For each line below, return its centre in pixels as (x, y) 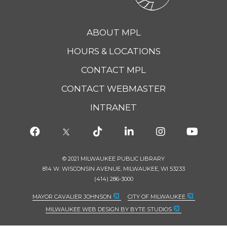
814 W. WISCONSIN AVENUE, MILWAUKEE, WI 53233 (113, 169)
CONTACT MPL (113, 70)
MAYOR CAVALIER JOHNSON (72, 197)
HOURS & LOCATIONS (113, 51)
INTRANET (113, 108)
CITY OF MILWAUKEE (156, 197)
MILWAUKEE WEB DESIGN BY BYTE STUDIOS (109, 209)
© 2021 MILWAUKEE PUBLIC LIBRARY (113, 159)
